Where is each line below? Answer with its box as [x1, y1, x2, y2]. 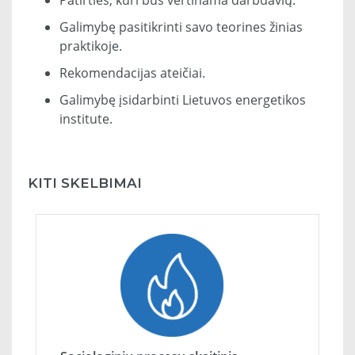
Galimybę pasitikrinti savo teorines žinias [59, 18, 303, 36]
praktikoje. [59, 37, 122, 55]
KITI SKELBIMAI [28, 175, 142, 192]
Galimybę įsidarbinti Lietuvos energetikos [59, 91, 306, 109]
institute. [59, 110, 113, 128]
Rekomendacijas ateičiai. [59, 64, 205, 82]
